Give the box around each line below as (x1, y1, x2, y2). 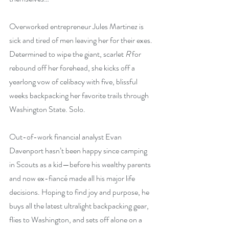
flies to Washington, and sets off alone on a (9, 214, 144, 225)
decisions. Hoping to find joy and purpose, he (9, 186, 151, 198)
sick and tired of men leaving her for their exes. (9, 34, 154, 46)
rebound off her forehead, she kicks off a (9, 62, 136, 74)
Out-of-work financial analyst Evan (9, 131, 123, 143)
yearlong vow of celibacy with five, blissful (9, 76, 139, 87)
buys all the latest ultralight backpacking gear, (9, 200, 150, 212)
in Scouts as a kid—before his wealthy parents (9, 158, 152, 170)
